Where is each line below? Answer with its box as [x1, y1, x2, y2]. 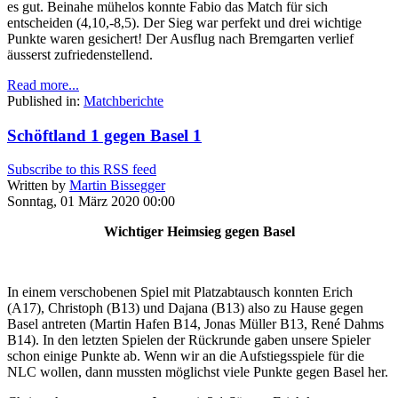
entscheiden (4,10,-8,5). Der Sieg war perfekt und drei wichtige [7, 14, 362, 30]
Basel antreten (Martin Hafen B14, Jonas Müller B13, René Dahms [7, 316, 384, 332]
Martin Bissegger [69, 178, 165, 194]
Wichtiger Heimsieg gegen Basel [103, 224, 295, 240]
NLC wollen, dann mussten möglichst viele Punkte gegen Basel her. [7, 364, 388, 380]
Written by [7, 178, 69, 194]
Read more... [7, 76, 79, 92]
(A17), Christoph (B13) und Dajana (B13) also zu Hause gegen [7, 300, 363, 316]
